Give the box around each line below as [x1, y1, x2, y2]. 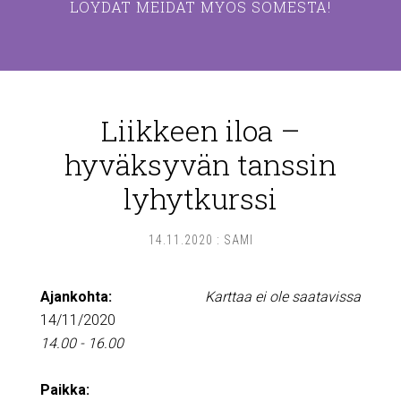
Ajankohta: [39, 288, 112, 305]
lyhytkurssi [124, 179, 277, 218]
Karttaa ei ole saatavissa [205, 288, 362, 305]
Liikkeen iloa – [101, 111, 300, 149]
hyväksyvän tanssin [64, 145, 337, 183]
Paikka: [39, 381, 90, 398]
